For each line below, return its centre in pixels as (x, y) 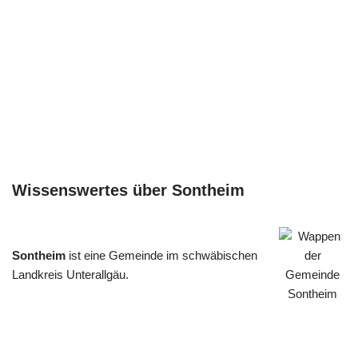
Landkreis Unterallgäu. (70, 275)
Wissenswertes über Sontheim (128, 191)
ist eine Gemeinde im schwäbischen (161, 256)
